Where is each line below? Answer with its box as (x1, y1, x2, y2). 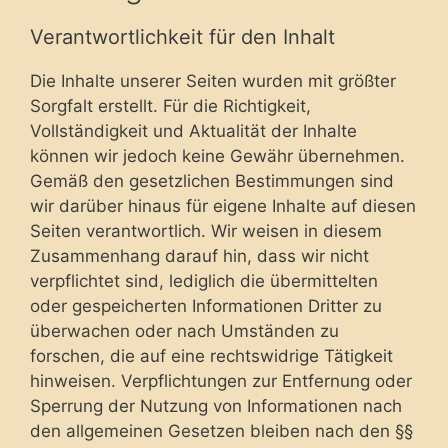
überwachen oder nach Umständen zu (30, 320, 339, 341)
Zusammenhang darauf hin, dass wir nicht (30, 245, 369, 266)
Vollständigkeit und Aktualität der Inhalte (30, 120, 357, 141)
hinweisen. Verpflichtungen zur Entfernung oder (30, 370, 412, 391)
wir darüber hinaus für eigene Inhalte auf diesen (30, 195, 416, 216)
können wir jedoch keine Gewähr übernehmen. (30, 145, 405, 166)
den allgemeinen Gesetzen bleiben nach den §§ (30, 420, 413, 441)
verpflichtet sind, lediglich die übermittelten (30, 270, 378, 291)
